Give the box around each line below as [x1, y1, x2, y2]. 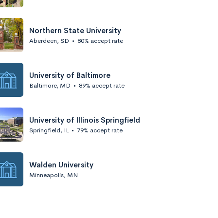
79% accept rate [77, 126, 123, 134]
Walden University [29, 160, 93, 169]
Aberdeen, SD [29, 36, 69, 45]
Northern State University [29, 25, 121, 35]
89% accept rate [79, 81, 125, 90]
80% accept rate [77, 36, 123, 45]
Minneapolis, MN [29, 170, 78, 179]
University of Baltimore [29, 70, 110, 80]
